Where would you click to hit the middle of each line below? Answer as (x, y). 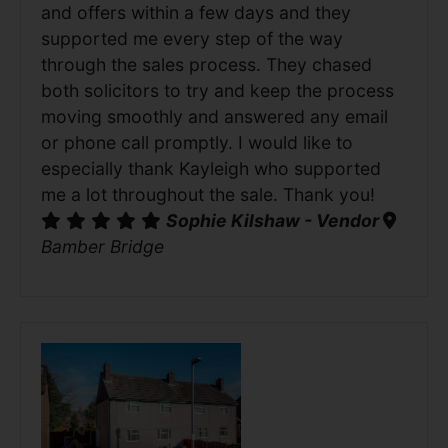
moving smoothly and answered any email (214, 116)
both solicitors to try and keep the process (217, 90)
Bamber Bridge (102, 246)
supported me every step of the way (192, 38)
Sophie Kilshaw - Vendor (274, 220)
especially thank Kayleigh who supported (211, 168)
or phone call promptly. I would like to (197, 142)
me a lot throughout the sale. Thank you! (208, 194)
